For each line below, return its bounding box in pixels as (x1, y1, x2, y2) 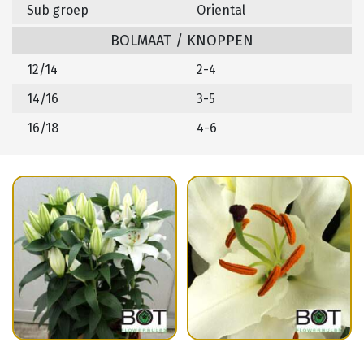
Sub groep (27, 2, 89, 19)
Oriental (197, 2, 245, 19)
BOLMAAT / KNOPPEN (110, 32, 253, 50)
